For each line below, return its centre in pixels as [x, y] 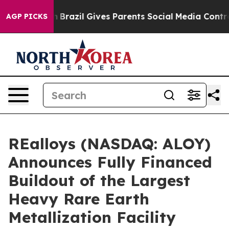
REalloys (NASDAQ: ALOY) [109, 144]
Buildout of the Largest [99, 180]
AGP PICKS [27, 16]
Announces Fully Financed [110, 162]
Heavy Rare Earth [79, 199]
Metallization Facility [92, 217]
